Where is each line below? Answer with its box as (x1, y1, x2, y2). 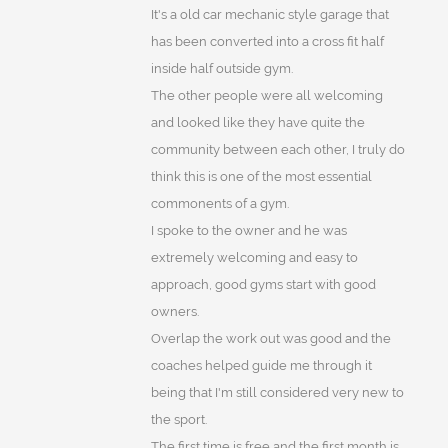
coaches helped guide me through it (150, 358, 372, 374)
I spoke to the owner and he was (150, 223, 347, 239)
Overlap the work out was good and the (150, 331, 391, 347)
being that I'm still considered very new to (150, 385, 404, 401)
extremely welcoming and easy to (150, 250, 358, 266)
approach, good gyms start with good (150, 277, 376, 293)
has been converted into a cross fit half (150, 34, 384, 50)
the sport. (150, 412, 207, 428)
